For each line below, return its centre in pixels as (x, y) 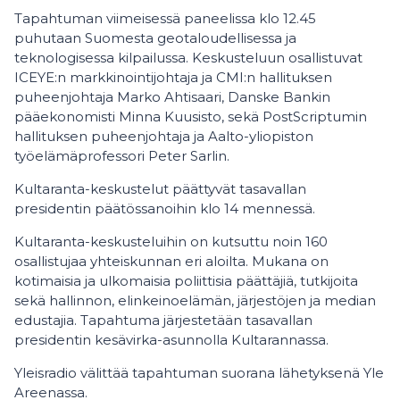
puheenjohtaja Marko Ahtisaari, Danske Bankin (172, 97)
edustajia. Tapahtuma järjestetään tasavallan (163, 320)
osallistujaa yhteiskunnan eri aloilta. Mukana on (171, 261)
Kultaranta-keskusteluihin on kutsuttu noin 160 (171, 242)
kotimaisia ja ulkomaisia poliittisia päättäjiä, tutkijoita (186, 281)
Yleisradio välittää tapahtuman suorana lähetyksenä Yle (199, 373)
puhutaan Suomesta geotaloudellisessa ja (155, 38)
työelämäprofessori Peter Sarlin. (122, 156)
